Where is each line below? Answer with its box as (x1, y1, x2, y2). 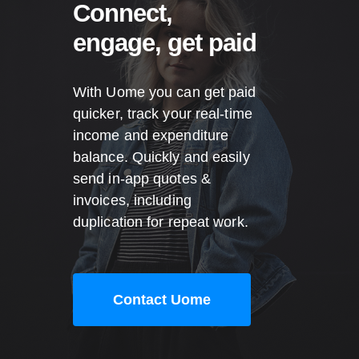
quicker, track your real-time (72, 106, 252, 123)
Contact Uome (112, 292, 211, 309)
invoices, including (72, 192, 192, 209)
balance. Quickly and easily (72, 149, 250, 166)
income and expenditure (72, 127, 229, 144)
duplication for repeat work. (72, 214, 252, 231)
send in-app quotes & (72, 171, 211, 188)
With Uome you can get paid (72, 84, 256, 101)
